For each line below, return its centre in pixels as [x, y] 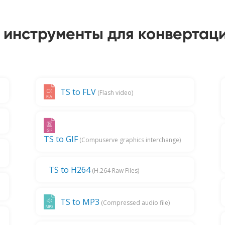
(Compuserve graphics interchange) [129, 140]
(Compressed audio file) [134, 202]
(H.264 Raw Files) [115, 170]
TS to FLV [78, 92]
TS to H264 [69, 170]
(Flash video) [114, 93]
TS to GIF [61, 139]
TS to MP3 [80, 202]
